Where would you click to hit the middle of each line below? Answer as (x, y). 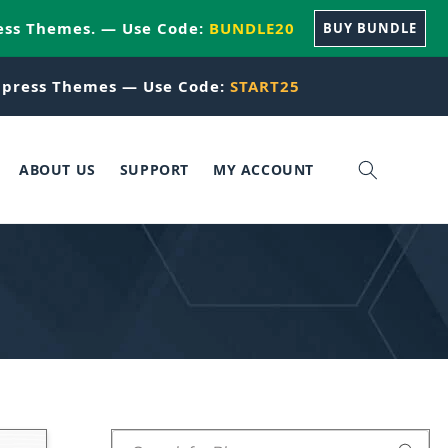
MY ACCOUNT (263, 169)
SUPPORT (154, 169)
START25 (265, 86)
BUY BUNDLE (370, 27)
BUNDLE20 (251, 27)
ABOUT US (57, 169)
